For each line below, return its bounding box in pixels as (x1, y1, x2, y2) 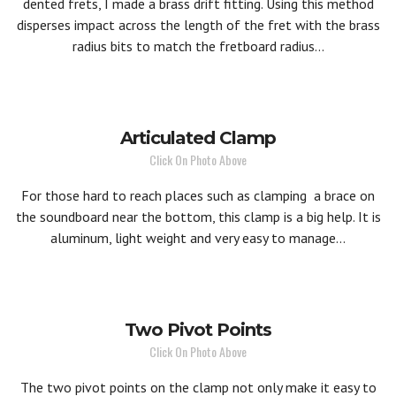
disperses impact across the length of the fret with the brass (16, 16, 380, 34)
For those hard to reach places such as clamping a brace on (21, 187, 375, 204)
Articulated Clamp (120, 127, 276, 148)
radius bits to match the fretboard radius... (72, 37, 324, 55)
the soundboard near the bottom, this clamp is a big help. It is (15, 208, 381, 225)
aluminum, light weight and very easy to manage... (50, 229, 346, 247)
